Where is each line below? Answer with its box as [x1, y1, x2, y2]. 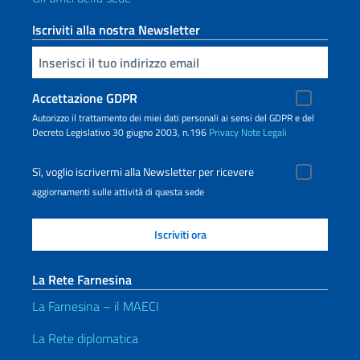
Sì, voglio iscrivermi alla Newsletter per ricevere [32, 163, 254, 181]
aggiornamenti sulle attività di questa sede [32, 184, 204, 199]
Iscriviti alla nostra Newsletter [32, 20, 200, 39]
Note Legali [241, 125, 287, 140]
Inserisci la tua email [35, 51, 44, 71]
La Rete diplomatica [32, 329, 138, 348]
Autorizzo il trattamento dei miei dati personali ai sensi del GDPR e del [32, 110, 314, 125]
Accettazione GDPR [32, 88, 137, 108]
